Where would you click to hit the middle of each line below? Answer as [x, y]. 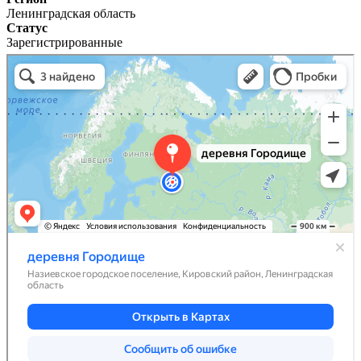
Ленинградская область [71, 13]
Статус [27, 27]
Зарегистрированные [64, 42]
